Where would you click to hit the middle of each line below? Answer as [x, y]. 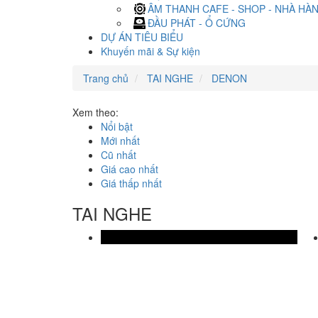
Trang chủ [106, 78]
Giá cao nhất [130, 169]
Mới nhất [120, 141]
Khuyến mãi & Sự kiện [150, 51]
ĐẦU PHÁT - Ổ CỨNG [197, 23]
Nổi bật [117, 126]
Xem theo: [95, 112]
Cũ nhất [119, 155]
